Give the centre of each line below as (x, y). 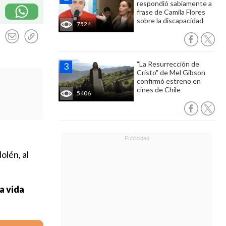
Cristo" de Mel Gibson (171, 72)
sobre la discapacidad (170, 20)
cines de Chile (159, 90)
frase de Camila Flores (171, 12)
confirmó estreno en (169, 81)
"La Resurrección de (168, 64)
